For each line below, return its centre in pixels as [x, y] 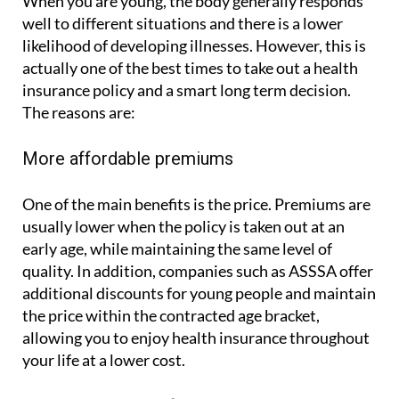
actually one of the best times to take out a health [190, 68]
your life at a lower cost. [104, 360]
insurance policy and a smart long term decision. [187, 90]
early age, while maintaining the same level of [177, 249]
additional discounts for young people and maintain [199, 293]
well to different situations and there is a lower [183, 24]
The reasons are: [79, 113]
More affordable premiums [128, 159]
